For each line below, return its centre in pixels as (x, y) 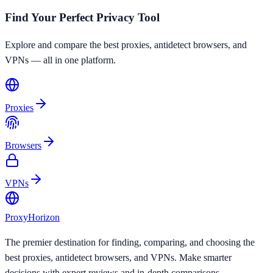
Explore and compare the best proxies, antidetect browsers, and (126, 45)
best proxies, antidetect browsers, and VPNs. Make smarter (118, 258)
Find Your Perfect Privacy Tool (82, 17)
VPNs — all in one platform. (60, 60)
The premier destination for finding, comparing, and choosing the (130, 243)
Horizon (44, 218)
